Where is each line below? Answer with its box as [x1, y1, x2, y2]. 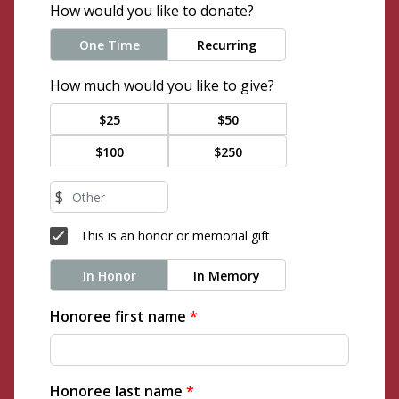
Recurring [197, 37, 256, 53]
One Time [78, 37, 140, 53]
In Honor [82, 267, 136, 284]
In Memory [193, 267, 260, 284]
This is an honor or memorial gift [77, 227, 270, 244]
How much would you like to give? [50, 76, 274, 95]
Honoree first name [50, 306, 186, 326]
